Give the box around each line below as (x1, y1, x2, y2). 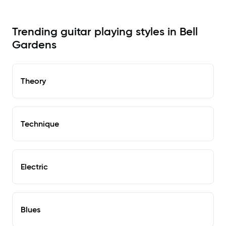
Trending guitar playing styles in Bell (12, 25, 198, 39)
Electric (21, 161, 48, 172)
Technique (21, 119, 59, 129)
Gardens (12, 38, 56, 52)
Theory (21, 76, 46, 86)
